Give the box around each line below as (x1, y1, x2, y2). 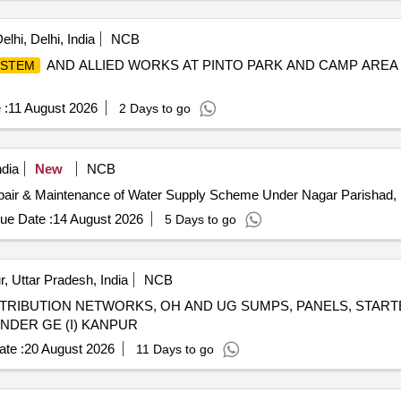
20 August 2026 (23, 341, 115, 356)
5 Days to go (164, 212, 236, 226)
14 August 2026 (52, 211, 143, 226)
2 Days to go (118, 101, 191, 115)
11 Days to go (135, 342, 214, 356)
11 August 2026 (7, 100, 98, 115)
